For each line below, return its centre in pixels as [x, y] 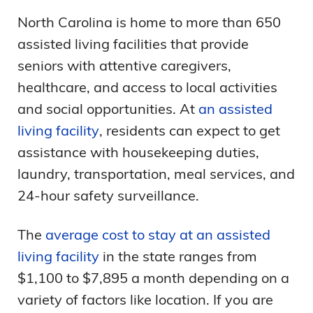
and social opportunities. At [108, 109]
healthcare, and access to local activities [147, 87]
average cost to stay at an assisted [158, 235]
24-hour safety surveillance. [108, 196]
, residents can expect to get [190, 131]
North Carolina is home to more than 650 [149, 22]
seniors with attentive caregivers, [124, 66]
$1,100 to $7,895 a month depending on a [153, 278]
